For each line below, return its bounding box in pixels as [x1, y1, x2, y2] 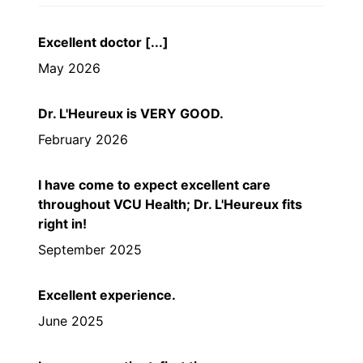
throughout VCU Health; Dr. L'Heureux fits [38, 195, 302, 212]
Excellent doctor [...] [38, 33, 169, 50]
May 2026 [38, 59, 100, 76]
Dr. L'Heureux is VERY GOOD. [38, 105, 224, 122]
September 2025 [38, 241, 142, 258]
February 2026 [38, 130, 128, 147]
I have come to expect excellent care [38, 176, 271, 193]
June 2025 [38, 312, 104, 329]
